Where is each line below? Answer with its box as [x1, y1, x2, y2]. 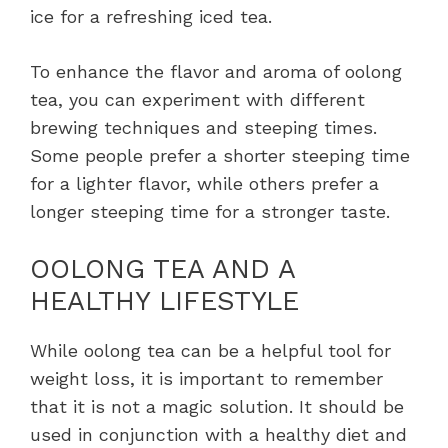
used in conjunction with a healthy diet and [30, 424, 407, 446]
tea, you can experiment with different [30, 89, 365, 111]
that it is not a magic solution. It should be [30, 396, 404, 418]
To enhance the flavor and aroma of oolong [30, 61, 402, 83]
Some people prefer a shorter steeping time [30, 145, 410, 167]
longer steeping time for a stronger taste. [30, 201, 390, 223]
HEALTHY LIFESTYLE [30, 285, 299, 318]
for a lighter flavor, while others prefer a [30, 173, 379, 195]
